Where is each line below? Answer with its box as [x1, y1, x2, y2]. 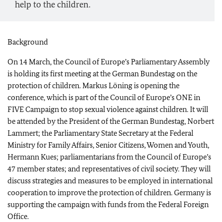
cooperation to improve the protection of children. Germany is [7, 188, 211, 197]
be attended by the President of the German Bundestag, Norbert [7, 116, 214, 126]
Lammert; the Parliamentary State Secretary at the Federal [7, 128, 193, 138]
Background [7, 37, 48, 47]
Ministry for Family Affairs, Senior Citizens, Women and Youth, [7, 140, 209, 150]
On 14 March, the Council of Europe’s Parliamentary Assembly [7, 57, 210, 66]
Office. [7, 212, 29, 221]
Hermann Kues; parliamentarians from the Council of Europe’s [7, 152, 211, 162]
